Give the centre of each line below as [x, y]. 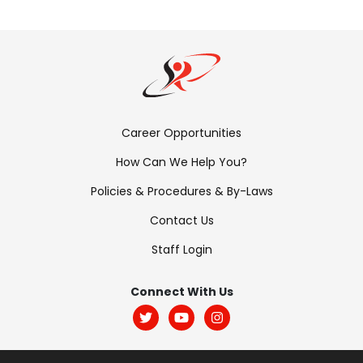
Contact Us [181, 220]
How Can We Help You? [181, 162]
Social [159, 319]
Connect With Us [181, 291]
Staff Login [181, 249]
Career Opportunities [181, 132]
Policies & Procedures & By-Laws [181, 191]
